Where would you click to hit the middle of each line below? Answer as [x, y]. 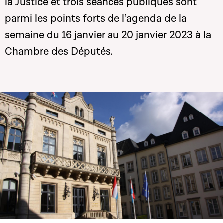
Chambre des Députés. [59, 52]
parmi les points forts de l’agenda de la [96, 19]
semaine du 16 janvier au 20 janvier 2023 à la [108, 35]
